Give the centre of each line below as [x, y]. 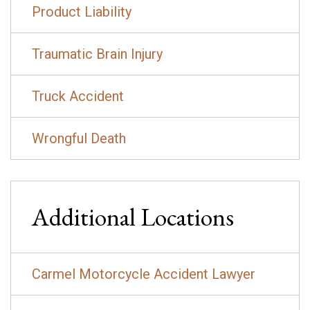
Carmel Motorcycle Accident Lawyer [144, 274]
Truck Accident [78, 96]
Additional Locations [133, 217]
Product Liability [82, 11]
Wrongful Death [79, 138]
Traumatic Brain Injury [97, 54]
